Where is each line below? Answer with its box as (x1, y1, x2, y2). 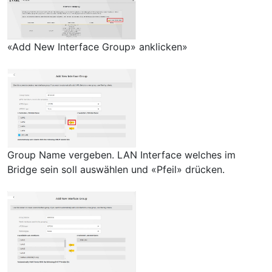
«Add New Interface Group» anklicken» (7, 40, 188, 53)
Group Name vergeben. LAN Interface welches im (7, 148, 236, 161)
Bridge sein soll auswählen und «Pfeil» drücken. (7, 163, 225, 175)
